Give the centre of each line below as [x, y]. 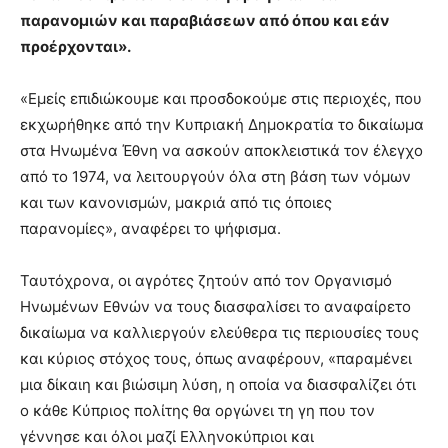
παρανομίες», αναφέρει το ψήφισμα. [150, 228]
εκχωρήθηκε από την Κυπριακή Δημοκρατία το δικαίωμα [222, 124]
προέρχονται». [75, 46]
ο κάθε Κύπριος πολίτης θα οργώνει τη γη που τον [197, 410]
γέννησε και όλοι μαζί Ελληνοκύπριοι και [167, 436]
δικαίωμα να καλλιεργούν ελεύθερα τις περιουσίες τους [219, 332]
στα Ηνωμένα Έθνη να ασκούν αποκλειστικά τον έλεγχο [221, 150]
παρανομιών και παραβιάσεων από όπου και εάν [205, 20]
